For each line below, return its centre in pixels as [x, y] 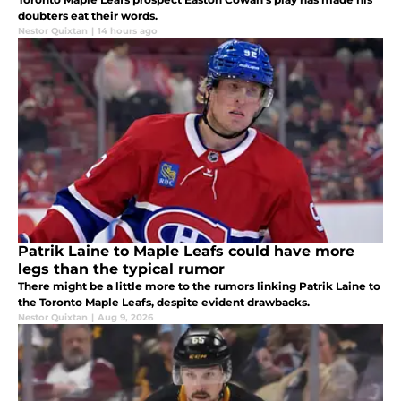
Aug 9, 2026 [125, 317]
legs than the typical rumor [121, 269]
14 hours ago [128, 30]
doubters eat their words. [88, 15]
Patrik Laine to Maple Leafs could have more [186, 251]
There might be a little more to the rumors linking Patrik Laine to [199, 286]
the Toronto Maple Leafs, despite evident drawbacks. [164, 302]
